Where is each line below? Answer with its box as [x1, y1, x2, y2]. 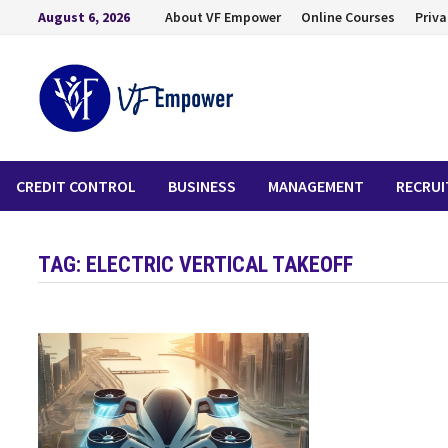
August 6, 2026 [38, 8, 131, 26]
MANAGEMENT [268, 176, 364, 197]
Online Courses [301, 8, 396, 26]
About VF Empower [165, 8, 282, 26]
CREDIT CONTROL [16, 176, 136, 197]
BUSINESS [168, 176, 236, 197]
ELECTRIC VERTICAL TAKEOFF [86, 252, 354, 278]
